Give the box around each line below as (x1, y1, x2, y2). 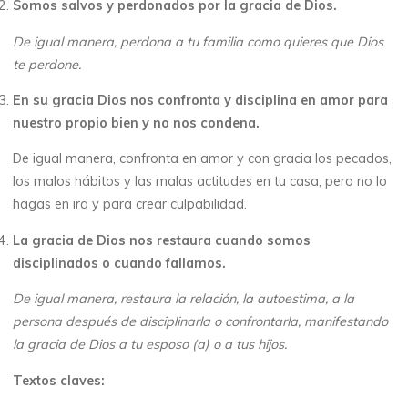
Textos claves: (13, 372, 109, 389)
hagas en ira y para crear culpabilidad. (13, 196, 248, 213)
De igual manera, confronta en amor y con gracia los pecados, (13, 150, 393, 168)
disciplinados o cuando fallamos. (13, 254, 227, 271)
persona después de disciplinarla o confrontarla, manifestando (13, 312, 389, 330)
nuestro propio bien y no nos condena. (13, 114, 260, 131)
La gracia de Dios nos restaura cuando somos (13, 231, 311, 249)
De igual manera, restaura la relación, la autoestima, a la (13, 290, 355, 307)
